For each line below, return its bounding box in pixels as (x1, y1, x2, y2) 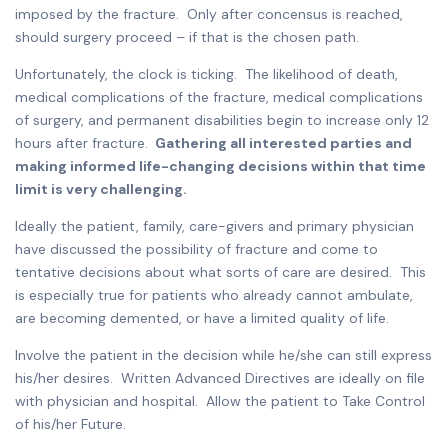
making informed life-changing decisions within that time (15, 156, 426, 175)
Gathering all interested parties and (152, 133, 412, 152)
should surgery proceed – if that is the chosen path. (15, 27, 359, 46)
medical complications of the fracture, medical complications (15, 87, 423, 106)
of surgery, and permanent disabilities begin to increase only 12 (15, 110, 429, 129)
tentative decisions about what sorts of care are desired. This (15, 262, 426, 281)
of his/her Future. (15, 414, 126, 433)
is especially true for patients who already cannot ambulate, (15, 285, 413, 304)
